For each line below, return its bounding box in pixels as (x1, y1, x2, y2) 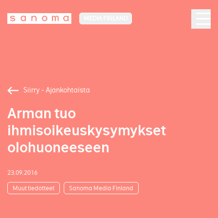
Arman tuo (7, 105, 76, 123)
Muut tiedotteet (13, 184, 54, 192)
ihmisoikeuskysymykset (7, 122, 166, 140)
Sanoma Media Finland (69, 184, 133, 192)
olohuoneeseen (7, 139, 109, 157)
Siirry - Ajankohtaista (23, 86, 90, 94)
